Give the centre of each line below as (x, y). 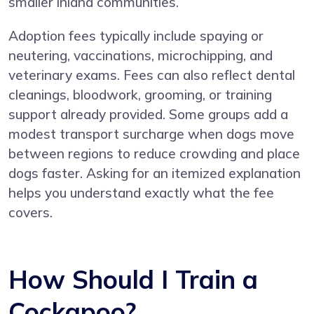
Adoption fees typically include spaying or (136, 35)
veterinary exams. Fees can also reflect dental (152, 75)
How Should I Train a (133, 279)
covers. (30, 212)
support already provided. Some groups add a (148, 114)
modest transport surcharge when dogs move (151, 134)
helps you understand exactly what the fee (141, 192)
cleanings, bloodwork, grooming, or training (140, 94)
